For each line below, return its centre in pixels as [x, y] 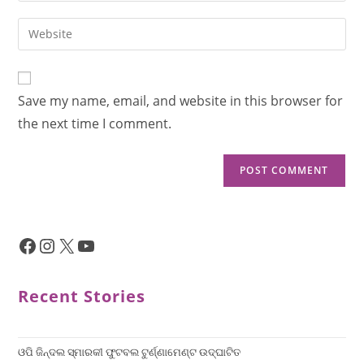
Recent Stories [82, 296]
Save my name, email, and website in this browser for [181, 100]
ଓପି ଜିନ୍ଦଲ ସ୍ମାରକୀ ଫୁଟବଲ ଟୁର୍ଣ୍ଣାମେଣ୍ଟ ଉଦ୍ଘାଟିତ [130, 351]
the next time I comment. [95, 123]
